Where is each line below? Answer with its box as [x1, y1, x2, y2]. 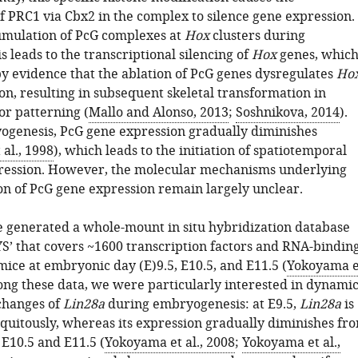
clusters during [209, 26, 305, 46]
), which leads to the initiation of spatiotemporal [53, 141, 347, 161]
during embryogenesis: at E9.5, [104, 295, 300, 314]
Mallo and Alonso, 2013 [88, 103, 229, 122]
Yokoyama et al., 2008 [104, 333, 235, 352]
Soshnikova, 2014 [235, 103, 340, 122]
